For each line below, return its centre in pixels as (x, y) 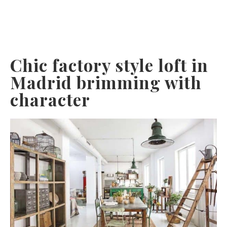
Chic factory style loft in (109, 65)
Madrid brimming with (106, 82)
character (50, 99)
